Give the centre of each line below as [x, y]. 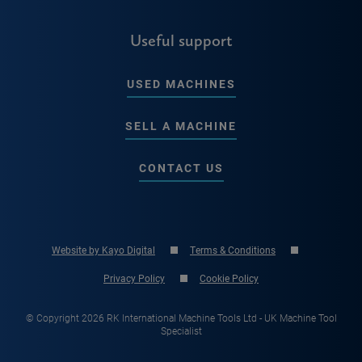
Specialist [181, 331]
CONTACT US [181, 168]
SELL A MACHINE [181, 125]
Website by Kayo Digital [103, 250]
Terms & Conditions [233, 250]
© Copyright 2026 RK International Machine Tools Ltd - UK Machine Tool [181, 318]
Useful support [181, 41]
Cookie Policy [229, 278]
